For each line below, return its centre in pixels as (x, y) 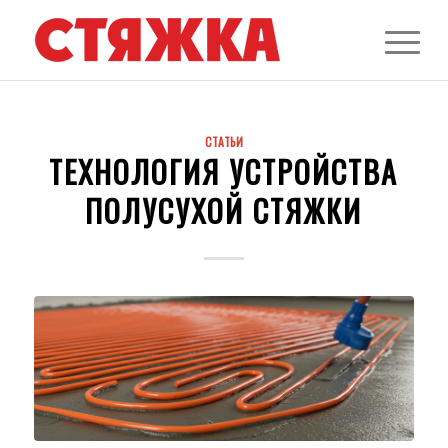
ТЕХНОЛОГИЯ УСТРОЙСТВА (224, 171)
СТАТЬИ (223, 141)
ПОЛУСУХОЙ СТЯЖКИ (224, 210)
